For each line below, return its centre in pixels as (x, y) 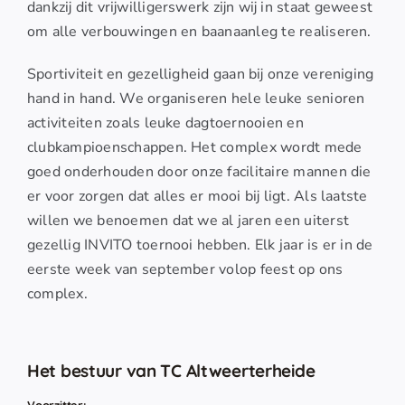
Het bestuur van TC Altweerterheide (171, 371)
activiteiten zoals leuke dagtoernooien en (165, 123)
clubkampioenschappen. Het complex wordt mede (194, 148)
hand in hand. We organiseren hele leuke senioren (196, 99)
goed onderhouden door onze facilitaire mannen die (199, 172)
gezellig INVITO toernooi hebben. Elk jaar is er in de (200, 245)
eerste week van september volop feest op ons (185, 270)
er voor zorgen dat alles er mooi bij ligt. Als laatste (197, 197)
